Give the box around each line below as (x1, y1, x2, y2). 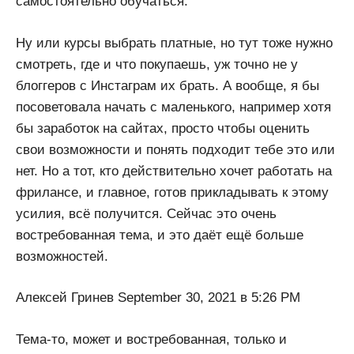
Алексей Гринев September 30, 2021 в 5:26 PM (16, 290, 300, 306)
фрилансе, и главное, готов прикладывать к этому (16, 184, 329, 200)
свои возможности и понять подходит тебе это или (16, 141, 335, 157)
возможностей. (16, 248, 108, 264)
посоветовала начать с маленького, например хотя (16, 99, 331, 115)
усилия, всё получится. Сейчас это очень (16, 205, 277, 221)
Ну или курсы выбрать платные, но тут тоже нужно (16, 35, 333, 51)
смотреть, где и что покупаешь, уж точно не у (16, 56, 298, 72)
